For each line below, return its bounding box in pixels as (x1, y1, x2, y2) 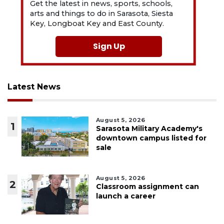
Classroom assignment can (95, 182, 199, 191)
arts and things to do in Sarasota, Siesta (30, 9, 173, 18)
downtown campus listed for (95, 133, 206, 143)
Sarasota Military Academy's (95, 124, 202, 133)
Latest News (7, 82, 60, 92)
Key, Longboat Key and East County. (30, 19, 164, 28)
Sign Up (92, 40, 125, 52)
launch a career (95, 191, 155, 201)
